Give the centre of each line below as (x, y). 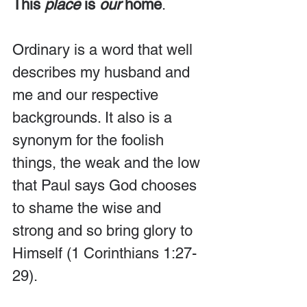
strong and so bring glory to (105, 230)
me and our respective (87, 95)
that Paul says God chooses (107, 185)
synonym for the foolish (90, 140)
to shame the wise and (89, 208)
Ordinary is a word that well (105, 49)
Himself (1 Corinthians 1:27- (105, 253)
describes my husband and (103, 72)
